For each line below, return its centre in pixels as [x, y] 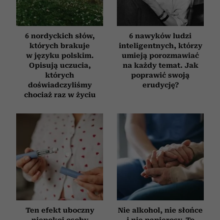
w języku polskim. [60, 56]
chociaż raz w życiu [60, 95]
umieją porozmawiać [160, 56]
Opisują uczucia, [60, 66]
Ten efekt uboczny [60, 210]
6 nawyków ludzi [160, 36]
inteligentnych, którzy [160, 46]
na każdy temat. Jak [160, 66]
